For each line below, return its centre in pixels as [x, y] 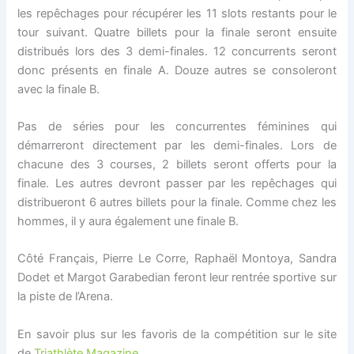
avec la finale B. [59, 89]
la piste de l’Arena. [66, 297]
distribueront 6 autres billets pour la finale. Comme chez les [177, 202]
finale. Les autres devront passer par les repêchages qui [177, 183]
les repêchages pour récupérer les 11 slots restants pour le [177, 13]
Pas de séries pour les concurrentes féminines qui [177, 126]
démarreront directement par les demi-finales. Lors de [177, 145]
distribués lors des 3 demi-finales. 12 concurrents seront [177, 51]
